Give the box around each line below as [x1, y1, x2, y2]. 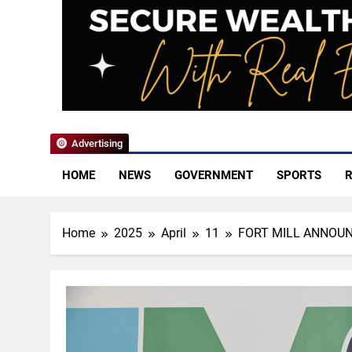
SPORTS [277, 168, 321, 183]
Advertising [71, 137, 123, 150]
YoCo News [54, 61, 234, 104]
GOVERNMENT [174, 168, 253, 183]
